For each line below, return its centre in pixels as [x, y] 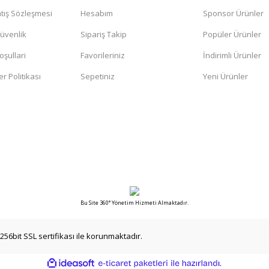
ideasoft [109, 263]
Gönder [134, 29]
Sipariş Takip [104, 34]
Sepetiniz [98, 76]
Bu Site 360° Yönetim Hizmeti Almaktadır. [134, 203]
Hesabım [97, 13]
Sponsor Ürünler [233, 13]
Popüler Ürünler [232, 34]
